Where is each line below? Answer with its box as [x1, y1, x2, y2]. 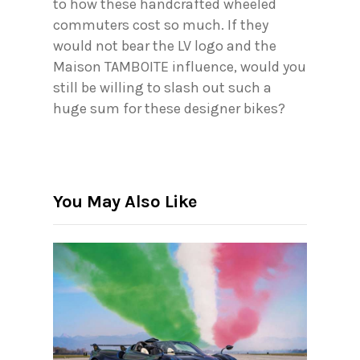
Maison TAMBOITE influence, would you [53, 58, 306, 76]
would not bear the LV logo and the [53, 37, 276, 55]
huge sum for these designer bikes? [53, 100, 285, 118]
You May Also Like [53, 190, 197, 212]
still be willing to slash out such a [53, 79, 272, 97]
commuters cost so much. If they [53, 16, 268, 35]
